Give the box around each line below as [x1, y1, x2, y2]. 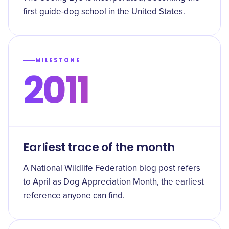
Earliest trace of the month [23, 140, 175, 155]
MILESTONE [35, 56, 81, 64]
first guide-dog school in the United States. [23, 8, 185, 16]
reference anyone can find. [23, 192, 125, 200]
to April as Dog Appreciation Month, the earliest [23, 178, 204, 187]
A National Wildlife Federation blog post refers [23, 164, 200, 173]
